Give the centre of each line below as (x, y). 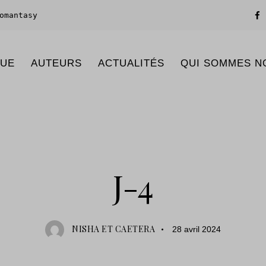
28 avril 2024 (196, 229)
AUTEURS (56, 63)
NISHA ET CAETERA (114, 229)
